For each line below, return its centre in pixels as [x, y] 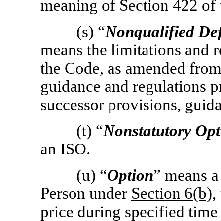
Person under [86, 193]
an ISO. [65, 149]
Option [130, 175]
